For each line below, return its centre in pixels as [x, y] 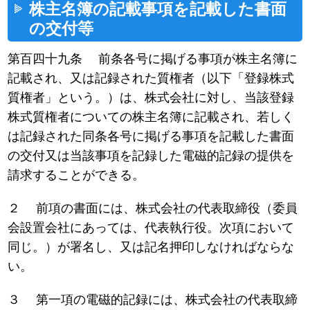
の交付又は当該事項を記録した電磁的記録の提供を [151, 155]
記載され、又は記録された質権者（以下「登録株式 [151, 78]
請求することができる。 [76, 175]
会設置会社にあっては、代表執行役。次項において [151, 227]
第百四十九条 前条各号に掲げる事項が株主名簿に [153, 58]
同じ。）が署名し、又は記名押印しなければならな [151, 247]
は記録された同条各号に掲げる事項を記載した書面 [151, 136]
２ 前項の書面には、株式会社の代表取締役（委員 [153, 208]
